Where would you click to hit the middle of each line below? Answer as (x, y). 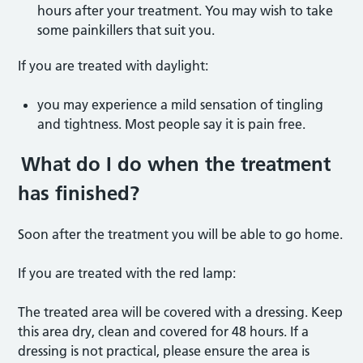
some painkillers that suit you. (127, 30)
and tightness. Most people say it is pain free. (172, 124)
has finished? (79, 193)
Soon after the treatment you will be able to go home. (181, 234)
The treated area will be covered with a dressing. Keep (181, 312)
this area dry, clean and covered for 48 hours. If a (164, 331)
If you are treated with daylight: (115, 65)
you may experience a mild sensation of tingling (181, 104)
